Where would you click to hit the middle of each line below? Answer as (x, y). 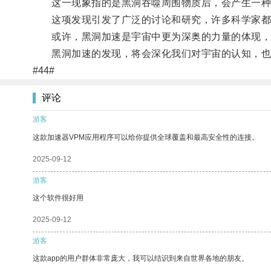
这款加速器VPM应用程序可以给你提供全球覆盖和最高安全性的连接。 (146, 137)
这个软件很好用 (58, 198)
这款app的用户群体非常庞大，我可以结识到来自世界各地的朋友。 (141, 258)
